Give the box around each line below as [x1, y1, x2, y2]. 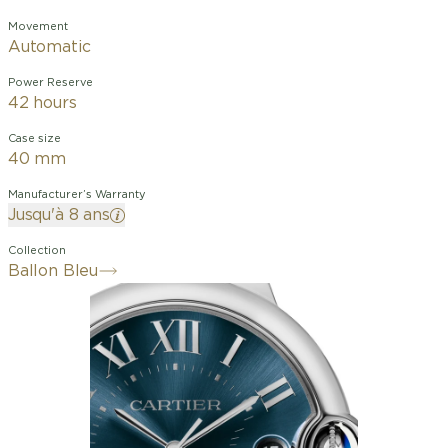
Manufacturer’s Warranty [8, 189, 146, 200]
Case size [8, 133, 61, 144]
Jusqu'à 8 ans [8, 207, 110, 223]
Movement [8, 21, 68, 32]
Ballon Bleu [8, 263, 99, 279]
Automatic [8, 39, 91, 55]
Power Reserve [8, 77, 93, 88]
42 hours [8, 95, 77, 111]
